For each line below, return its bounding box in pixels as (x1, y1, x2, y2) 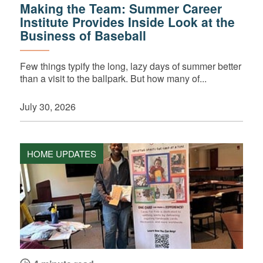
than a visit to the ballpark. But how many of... (19, 72, 207, 86)
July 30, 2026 (19, 100, 76, 114)
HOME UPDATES (26, 147, 96, 160)
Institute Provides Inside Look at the (19, 13, 235, 31)
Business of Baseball (19, 26, 146, 45)
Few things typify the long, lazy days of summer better (19, 59, 241, 73)
